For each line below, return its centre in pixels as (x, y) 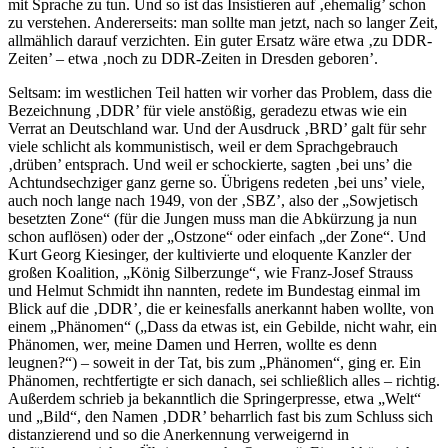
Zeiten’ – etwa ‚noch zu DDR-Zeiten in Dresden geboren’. (193, 58)
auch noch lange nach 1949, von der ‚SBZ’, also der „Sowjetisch (213, 200)
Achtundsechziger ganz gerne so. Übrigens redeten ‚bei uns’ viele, (216, 182)
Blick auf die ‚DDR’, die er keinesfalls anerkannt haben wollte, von (221, 308)
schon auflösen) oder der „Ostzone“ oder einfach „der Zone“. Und (217, 236)
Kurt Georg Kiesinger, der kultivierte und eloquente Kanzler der (209, 254)
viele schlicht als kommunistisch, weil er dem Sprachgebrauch (203, 146)
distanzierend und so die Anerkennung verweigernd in (178, 434)
